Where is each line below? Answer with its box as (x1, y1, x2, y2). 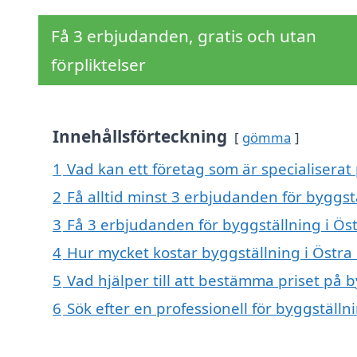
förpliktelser (51, 53, 146, 76)
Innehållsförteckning (53, 125, 227, 148)
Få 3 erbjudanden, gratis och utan (51, 25, 316, 48)
